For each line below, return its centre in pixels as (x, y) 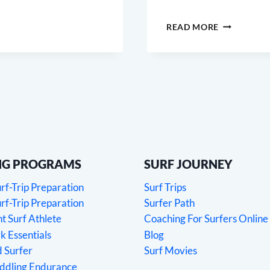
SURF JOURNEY (188, 164)
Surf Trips (165, 187)
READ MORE (193, 27)
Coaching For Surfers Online (206, 219)
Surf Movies (171, 250)
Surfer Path (169, 202)
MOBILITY (240, 35)
